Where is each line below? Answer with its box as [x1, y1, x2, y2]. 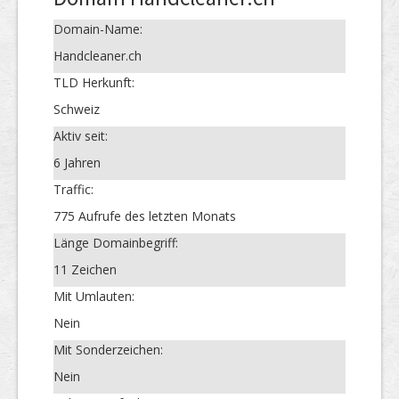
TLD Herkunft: [53, 73, 134, 91]
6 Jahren [53, 153, 101, 171]
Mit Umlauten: [53, 287, 134, 305]
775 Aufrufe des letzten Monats [53, 207, 236, 224]
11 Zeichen [53, 260, 117, 278]
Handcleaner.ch [53, 46, 142, 64]
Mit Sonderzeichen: [53, 340, 163, 358]
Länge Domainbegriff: [53, 233, 178, 251]
